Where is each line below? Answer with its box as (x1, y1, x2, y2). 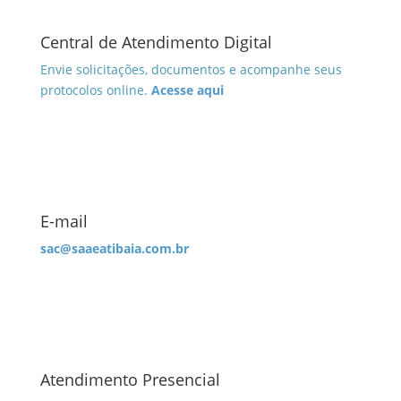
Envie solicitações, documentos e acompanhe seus (39, 61, 342, 78)
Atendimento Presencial (39, 369, 220, 390)
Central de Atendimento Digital (39, 31, 272, 53)
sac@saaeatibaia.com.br (39, 240, 189, 257)
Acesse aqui (150, 81, 224, 98)
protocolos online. (39, 81, 151, 98)
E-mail (39, 210, 88, 232)
